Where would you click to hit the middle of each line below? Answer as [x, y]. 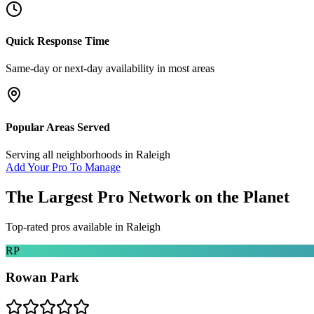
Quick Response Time [57, 41]
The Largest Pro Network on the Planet [148, 197]
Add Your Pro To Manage [63, 167]
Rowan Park [42, 278]
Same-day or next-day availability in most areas [110, 69]
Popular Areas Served [58, 127]
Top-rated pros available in [66, 226]
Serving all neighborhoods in [71, 154]
